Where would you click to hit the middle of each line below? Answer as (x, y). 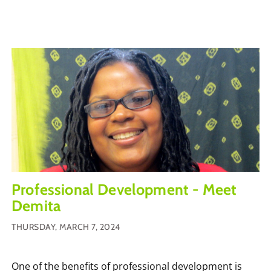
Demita (36, 205)
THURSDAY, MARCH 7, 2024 (66, 227)
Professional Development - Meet (124, 189)
